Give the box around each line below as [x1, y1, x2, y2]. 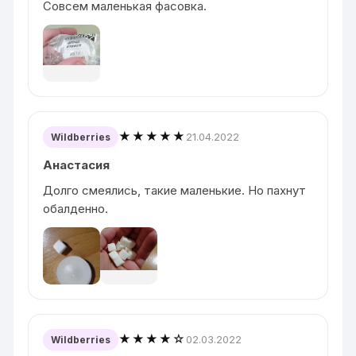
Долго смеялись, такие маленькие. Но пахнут [43, 182, 307, 198]
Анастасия [43, 157, 110, 172]
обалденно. [43, 200, 109, 216]
